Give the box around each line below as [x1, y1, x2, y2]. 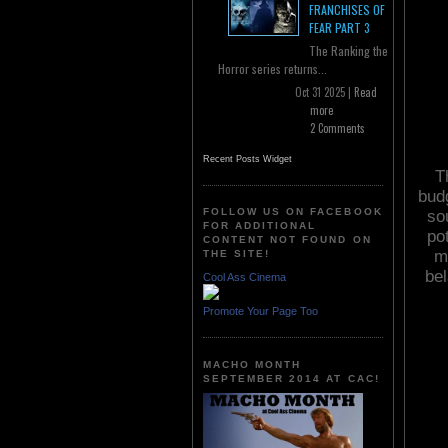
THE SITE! [203, 248, 271, 260]
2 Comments [310, 120, 365, 137]
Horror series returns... [218, 60, 327, 78]
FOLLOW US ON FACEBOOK [203, 206, 383, 218]
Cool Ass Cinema [203, 270, 286, 283]
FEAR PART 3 [309, 19, 370, 37]
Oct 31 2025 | [295, 84, 354, 101]
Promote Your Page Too [203, 304, 318, 317]
